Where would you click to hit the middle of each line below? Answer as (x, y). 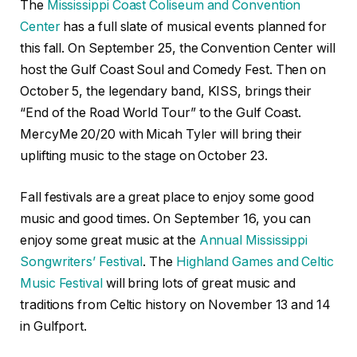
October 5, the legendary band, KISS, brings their (166, 92)
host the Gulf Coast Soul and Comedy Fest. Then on (173, 70)
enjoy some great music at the (110, 240)
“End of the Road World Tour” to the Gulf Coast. (161, 113)
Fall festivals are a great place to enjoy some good (167, 197)
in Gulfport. (54, 326)
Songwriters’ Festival (82, 261)
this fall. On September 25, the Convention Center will (178, 49)
